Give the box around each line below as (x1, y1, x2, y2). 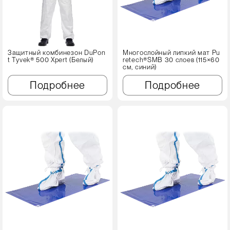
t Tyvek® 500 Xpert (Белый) (8, 55, 94, 64)
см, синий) (123, 63, 157, 71)
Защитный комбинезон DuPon (8, 48, 106, 56)
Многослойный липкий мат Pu (123, 48, 221, 56)
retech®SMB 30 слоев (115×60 (123, 55, 220, 64)
